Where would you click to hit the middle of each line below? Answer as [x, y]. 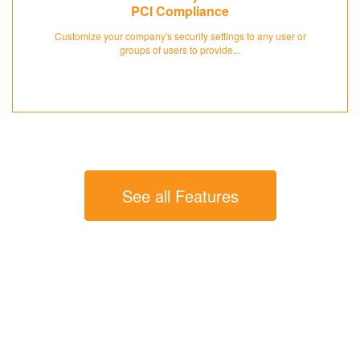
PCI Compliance [180, 11]
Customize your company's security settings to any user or [180, 36]
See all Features [180, 196]
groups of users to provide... [180, 50]
